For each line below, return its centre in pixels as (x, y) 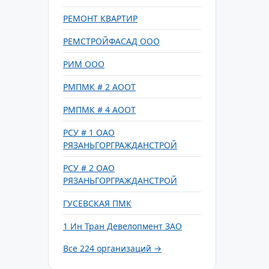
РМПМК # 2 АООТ (99, 87)
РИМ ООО (84, 64)
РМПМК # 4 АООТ (99, 110)
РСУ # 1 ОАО (89, 132)
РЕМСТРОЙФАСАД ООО (111, 41)
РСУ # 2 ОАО (89, 168)
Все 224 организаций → (112, 248)
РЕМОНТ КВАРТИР (100, 18)
